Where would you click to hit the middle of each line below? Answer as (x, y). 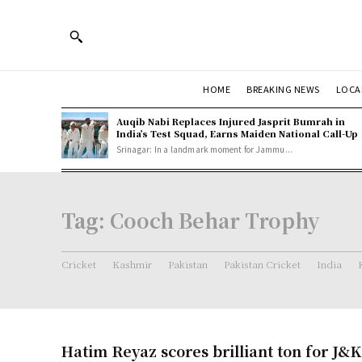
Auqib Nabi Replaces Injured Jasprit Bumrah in (230, 121)
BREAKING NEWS (283, 88)
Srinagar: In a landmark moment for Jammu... (204, 149)
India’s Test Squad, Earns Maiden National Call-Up (237, 133)
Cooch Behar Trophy (215, 219)
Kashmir (132, 263)
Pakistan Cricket (262, 263)
